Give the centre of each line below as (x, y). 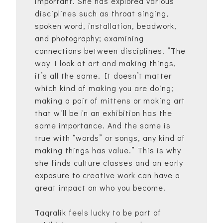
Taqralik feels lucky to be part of (98, 213)
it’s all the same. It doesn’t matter (103, 76)
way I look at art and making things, (106, 63)
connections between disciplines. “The (110, 51)
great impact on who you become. (100, 188)
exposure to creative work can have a (108, 175)
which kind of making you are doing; (104, 88)
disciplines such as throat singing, (102, 13)
